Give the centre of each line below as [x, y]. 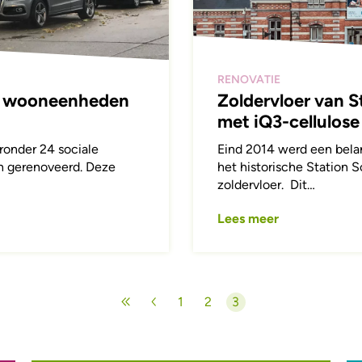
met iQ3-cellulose [288, 122]
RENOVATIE [248, 80]
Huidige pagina [278, 309]
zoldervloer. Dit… [266, 185]
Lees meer [248, 219]
